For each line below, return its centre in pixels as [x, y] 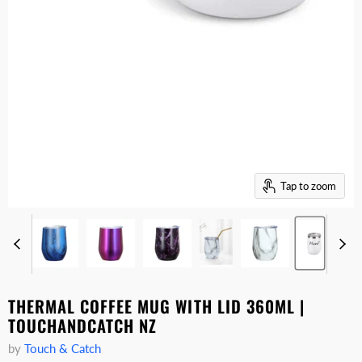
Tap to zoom [308, 185]
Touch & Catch [63, 349]
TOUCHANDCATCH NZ [83, 326]
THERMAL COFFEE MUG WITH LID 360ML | [156, 307]
